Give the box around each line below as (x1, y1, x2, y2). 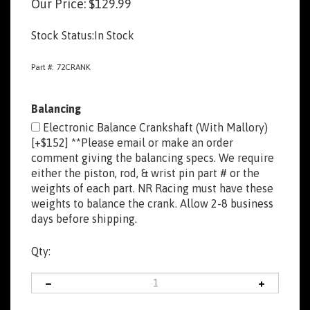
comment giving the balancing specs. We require (31, 152, 274, 164)
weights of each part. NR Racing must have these (31, 182, 273, 194)
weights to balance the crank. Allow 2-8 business (31, 197, 273, 210)
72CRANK (57, 62, 91, 72)
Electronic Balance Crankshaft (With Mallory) (40, 121, 268, 134)
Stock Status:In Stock (31, 29, 134, 42)
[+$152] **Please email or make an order (31, 136, 233, 149)
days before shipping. (31, 212, 137, 225)
